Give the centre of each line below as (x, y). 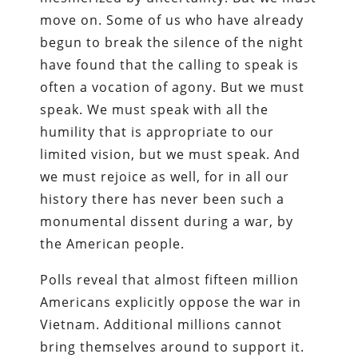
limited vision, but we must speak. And (171, 154)
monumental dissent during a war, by (167, 221)
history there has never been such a (163, 199)
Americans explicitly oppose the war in (171, 302)
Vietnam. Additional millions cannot (161, 324)
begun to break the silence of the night (172, 42)
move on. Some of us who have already (172, 20)
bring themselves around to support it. (173, 346)
